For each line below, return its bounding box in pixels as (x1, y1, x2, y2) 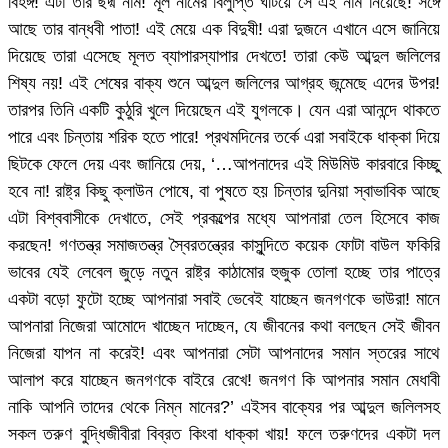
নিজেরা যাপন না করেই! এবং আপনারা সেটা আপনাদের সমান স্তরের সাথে (8, 342, 440, 363)
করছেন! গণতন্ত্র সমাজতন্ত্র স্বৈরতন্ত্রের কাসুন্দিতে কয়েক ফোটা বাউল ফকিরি (8, 234, 440, 255)
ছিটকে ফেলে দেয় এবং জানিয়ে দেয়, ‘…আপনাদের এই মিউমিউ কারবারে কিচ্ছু (8, 153, 440, 174)
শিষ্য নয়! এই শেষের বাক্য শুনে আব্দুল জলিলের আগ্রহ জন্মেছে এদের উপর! (8, 72, 440, 93)
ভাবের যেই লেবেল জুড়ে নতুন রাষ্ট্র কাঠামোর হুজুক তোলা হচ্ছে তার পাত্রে (8, 261, 440, 282)
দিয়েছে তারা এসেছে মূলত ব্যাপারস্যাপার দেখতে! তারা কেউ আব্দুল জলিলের (8, 45, 440, 66)
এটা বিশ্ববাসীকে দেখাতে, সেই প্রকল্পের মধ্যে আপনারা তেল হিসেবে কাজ (8, 207, 440, 228)
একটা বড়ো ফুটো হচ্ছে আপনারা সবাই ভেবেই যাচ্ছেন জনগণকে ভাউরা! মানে (8, 288, 440, 309)
